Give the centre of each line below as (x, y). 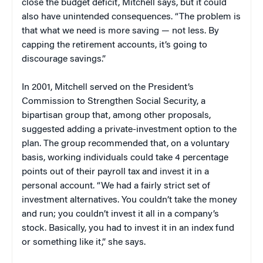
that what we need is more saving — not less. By (120, 31)
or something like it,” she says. (84, 243)
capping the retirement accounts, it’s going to (114, 45)
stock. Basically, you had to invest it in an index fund (128, 229)
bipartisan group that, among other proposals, (116, 116)
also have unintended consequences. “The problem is (131, 17)
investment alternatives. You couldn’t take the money (129, 200)
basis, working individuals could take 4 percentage (125, 158)
